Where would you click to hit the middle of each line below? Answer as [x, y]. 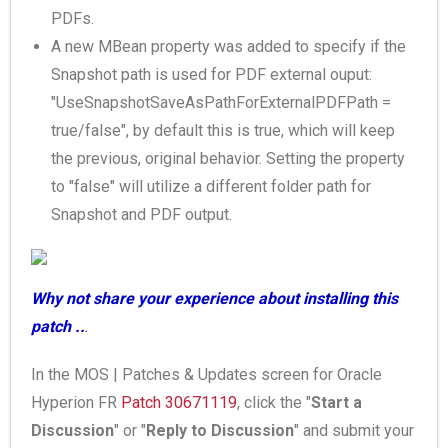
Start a [336, 402]
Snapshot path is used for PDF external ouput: [211, 74]
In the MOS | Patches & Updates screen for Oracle [206, 374]
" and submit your [354, 430]
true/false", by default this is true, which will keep [223, 130]
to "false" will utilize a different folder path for [211, 186]
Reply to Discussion [220, 430]
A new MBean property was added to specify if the [228, 46]
